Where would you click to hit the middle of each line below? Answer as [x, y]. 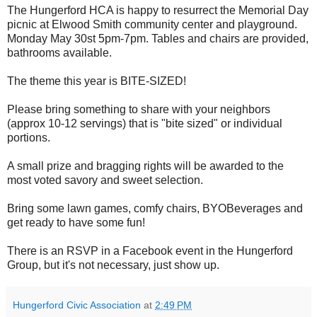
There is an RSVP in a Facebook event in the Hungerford [150, 251]
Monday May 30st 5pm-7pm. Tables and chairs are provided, [158, 39]
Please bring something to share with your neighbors [139, 110]
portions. [30, 138]
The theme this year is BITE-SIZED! [97, 81]
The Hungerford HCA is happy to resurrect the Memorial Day [158, 11]
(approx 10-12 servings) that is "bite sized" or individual [145, 124]
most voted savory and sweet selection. [106, 180]
